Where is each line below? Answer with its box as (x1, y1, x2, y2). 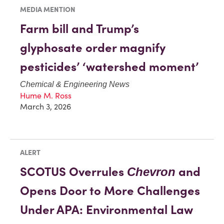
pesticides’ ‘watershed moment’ (20, 58, 198, 74)
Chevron (127, 164, 175, 178)
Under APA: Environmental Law (20, 201, 193, 217)
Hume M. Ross (20, 90, 71, 100)
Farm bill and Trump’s (20, 20, 139, 36)
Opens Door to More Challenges (20, 182, 200, 198)
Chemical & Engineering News (20, 79, 129, 88)
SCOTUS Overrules (20, 163, 127, 179)
